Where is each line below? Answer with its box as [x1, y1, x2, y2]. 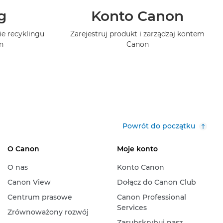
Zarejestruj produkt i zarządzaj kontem [70, 29, 205, 38]
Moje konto [116, 144, 158, 153]
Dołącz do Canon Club [116, 177, 196, 187]
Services [116, 203, 147, 212]
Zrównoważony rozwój [7, 207, 89, 217]
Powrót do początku [122, 121, 195, 130]
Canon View [7, 177, 51, 187]
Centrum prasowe [7, 192, 72, 202]
